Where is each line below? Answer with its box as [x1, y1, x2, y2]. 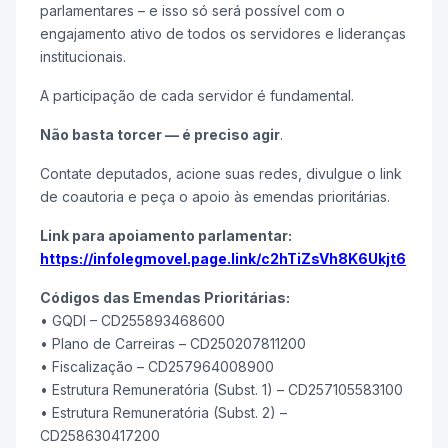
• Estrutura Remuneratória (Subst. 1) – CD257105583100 [40, 381, 403, 399]
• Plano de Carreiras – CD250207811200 [40, 335, 306, 353]
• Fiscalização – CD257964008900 [40, 358, 274, 376]
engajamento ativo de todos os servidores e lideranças [40, 25, 406, 43]
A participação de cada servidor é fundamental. [40, 87, 354, 105]
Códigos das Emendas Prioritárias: [40, 289, 290, 307]
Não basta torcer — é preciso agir [40, 126, 280, 144]
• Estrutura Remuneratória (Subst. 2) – [40, 404, 287, 422]
